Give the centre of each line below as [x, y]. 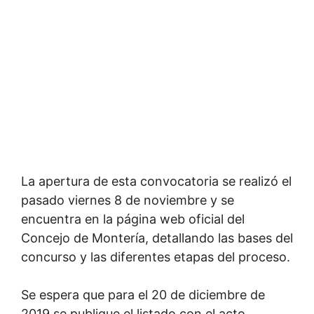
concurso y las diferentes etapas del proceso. [156, 257]
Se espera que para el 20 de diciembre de [143, 295]
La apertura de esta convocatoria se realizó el [156, 181]
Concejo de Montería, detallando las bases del [157, 238]
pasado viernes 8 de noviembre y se [128, 200]
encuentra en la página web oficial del [133, 219]
